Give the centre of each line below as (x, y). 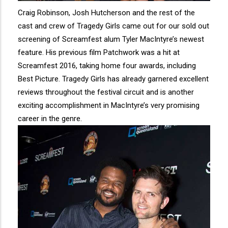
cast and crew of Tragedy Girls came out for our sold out (113, 26)
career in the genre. (50, 119)
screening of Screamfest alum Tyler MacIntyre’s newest (111, 39)
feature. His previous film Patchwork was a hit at (99, 53)
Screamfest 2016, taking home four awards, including (107, 66)
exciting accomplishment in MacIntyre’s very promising (109, 106)
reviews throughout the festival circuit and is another (106, 92)
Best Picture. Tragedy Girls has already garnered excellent (113, 79)
